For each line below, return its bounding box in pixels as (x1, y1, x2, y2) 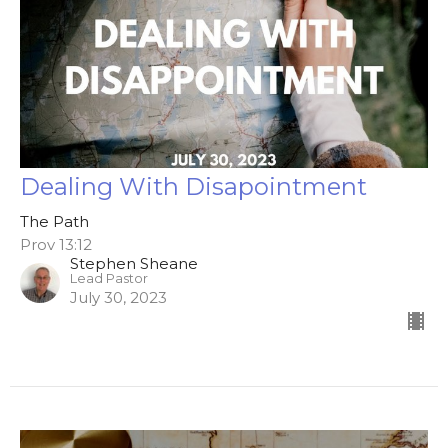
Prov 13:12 (20, 235, 92, 255)
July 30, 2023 (70, 288, 167, 308)
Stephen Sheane (70, 254, 198, 274)
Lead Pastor (70, 271, 148, 287)
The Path (20, 212, 89, 232)
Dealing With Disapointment (20, 172, 367, 202)
